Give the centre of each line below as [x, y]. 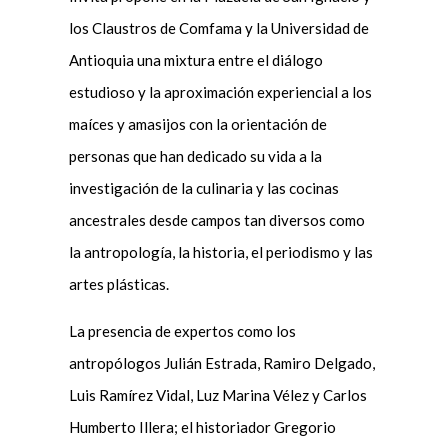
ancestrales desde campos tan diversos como [216, 219]
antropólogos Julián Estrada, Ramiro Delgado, [221, 362]
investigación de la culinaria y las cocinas [203, 187]
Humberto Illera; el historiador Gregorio [202, 426]
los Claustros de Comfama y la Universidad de [218, 27]
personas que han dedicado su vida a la [195, 155]
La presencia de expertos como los [182, 330]
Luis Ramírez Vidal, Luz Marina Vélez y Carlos [217, 394]
